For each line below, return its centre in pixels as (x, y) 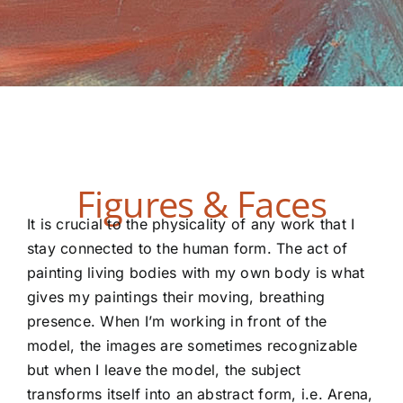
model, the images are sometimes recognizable (193, 346)
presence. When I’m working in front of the (177, 322)
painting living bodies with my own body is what (196, 273)
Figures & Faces (201, 203)
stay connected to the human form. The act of (188, 249)
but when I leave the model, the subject (164, 370)
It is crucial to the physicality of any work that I (191, 224)
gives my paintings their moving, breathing (176, 297)
